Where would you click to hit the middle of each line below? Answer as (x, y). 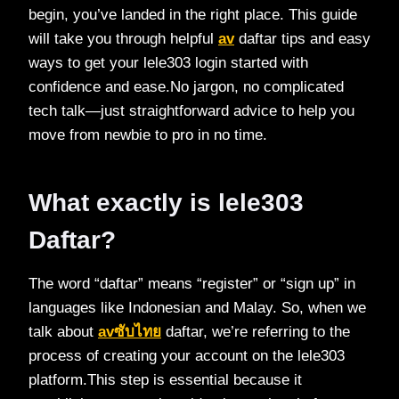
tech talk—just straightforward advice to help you (191, 110)
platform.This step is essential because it (165, 379)
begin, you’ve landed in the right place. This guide (193, 14)
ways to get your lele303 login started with (168, 62)
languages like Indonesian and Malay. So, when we (197, 307)
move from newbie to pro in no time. (148, 134)
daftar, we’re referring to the (256, 331)
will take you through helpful (123, 38)
